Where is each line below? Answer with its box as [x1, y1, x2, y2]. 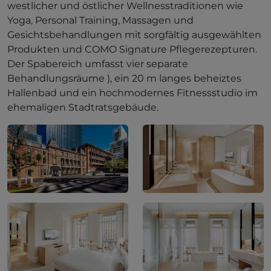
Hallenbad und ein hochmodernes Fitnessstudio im [7, 87, 258, 99]
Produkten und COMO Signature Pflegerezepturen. [7, 44, 257, 55]
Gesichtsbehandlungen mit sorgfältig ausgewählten [7, 29, 261, 41]
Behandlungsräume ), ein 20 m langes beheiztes [7, 73, 241, 84]
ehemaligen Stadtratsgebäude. [7, 102, 158, 113]
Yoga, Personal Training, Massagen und [7, 15, 194, 26]
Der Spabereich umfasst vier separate [7, 58, 188, 70]
